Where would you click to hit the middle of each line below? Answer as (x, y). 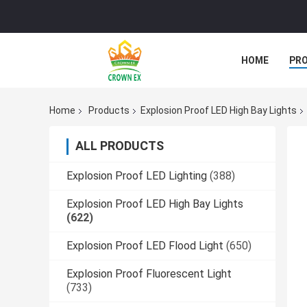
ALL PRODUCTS (120, 146)
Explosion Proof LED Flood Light (145, 246)
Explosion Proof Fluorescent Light (149, 274)
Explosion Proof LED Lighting (137, 176)
